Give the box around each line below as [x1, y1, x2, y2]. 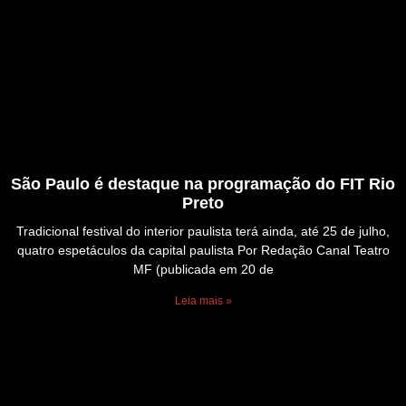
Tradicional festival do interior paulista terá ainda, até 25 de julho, [16, 224, 390, 239]
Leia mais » [174, 295, 232, 308]
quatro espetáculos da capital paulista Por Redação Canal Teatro [16, 243, 390, 258]
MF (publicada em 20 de [132, 262, 274, 277]
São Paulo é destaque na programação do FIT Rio [11, 175, 395, 194]
